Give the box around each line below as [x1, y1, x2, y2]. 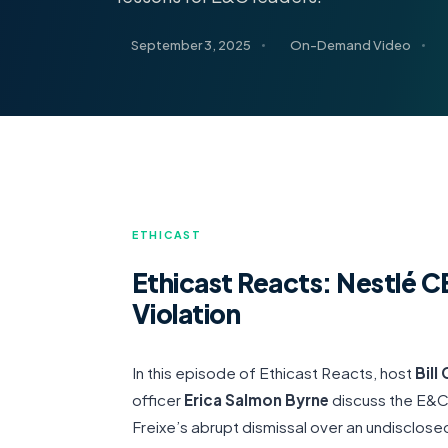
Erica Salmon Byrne [184, 389, 329, 409]
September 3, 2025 [130, 36, 251, 53]
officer [132, 389, 184, 409]
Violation [132, 296, 241, 330]
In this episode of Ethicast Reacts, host [132, 362, 415, 382]
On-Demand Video [289, 36, 411, 53]
